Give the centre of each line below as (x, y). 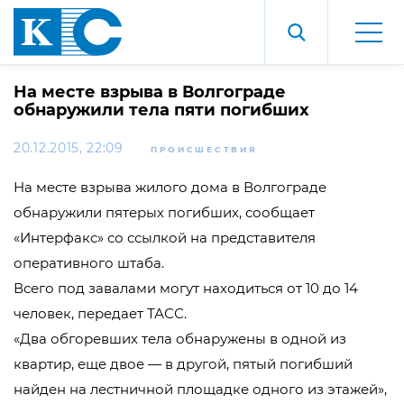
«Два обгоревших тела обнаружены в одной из (180, 339)
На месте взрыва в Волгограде (150, 92)
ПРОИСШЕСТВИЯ (204, 149)
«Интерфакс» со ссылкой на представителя (165, 238)
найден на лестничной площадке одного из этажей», (200, 389)
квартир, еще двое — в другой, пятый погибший (183, 364)
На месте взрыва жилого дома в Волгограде (170, 187)
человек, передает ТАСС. (100, 313)
